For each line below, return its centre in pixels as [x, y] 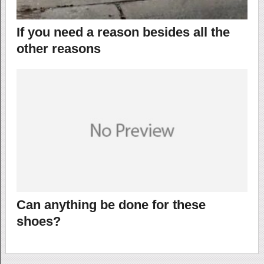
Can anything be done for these [111, 205]
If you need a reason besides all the [123, 32]
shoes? [38, 222]
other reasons [58, 49]
